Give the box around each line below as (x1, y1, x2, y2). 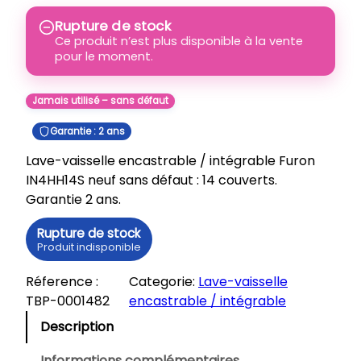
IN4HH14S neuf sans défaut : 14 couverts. (26, 171, 277, 190)
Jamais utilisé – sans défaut (32, 94, 168, 108)
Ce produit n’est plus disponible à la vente (55, 33, 303, 50)
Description (40, 317, 114, 337)
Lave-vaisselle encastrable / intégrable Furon (26, 151, 315, 171)
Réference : (26, 272, 98, 292)
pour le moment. (55, 48, 153, 65)
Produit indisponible (37, 240, 141, 255)
